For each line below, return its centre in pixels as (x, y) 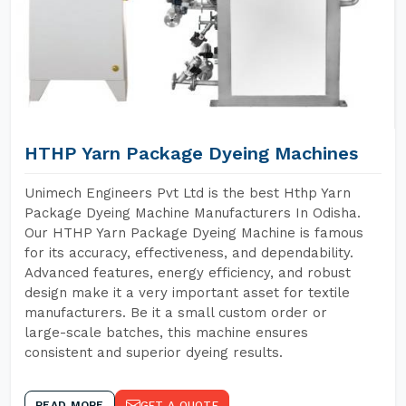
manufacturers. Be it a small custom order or (176, 313)
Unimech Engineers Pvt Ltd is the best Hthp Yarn (188, 193)
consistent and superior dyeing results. (154, 353)
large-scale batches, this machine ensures (166, 333)
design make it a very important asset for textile (187, 293)
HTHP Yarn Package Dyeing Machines (191, 153)
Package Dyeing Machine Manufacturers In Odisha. (193, 213)
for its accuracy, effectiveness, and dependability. (189, 253)
